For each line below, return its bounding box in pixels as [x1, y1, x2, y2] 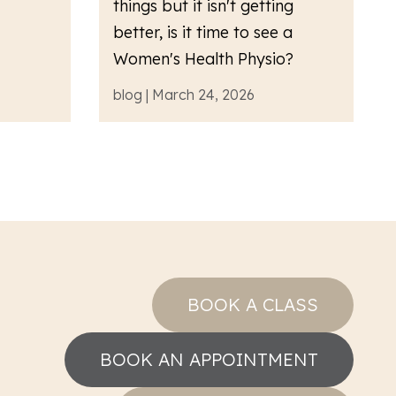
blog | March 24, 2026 [113, 86, 255, 104]
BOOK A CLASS [187, 293, 318, 316]
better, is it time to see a [113, 22, 293, 43]
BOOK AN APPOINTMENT [100, 348, 318, 371]
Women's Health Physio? [113, 49, 293, 70]
